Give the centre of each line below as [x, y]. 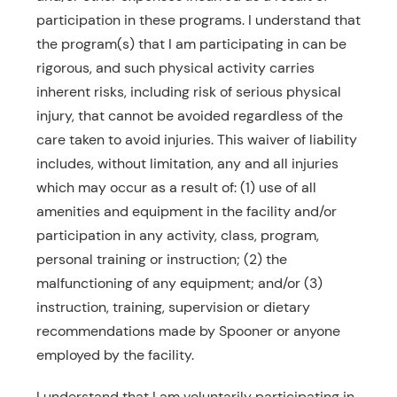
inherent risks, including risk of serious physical [188, 92]
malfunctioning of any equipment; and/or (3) [179, 283]
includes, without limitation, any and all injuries [187, 163]
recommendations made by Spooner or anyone [188, 331]
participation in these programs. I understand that [198, 20]
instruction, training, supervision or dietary [173, 307]
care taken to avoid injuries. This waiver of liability [196, 140]
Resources [56, 24]
